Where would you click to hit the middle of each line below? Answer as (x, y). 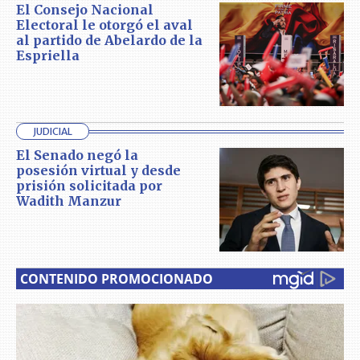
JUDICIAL (53, 132)
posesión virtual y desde (98, 171)
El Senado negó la (77, 155)
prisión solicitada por (89, 186)
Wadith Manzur (69, 201)
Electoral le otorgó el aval (104, 25)
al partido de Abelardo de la (109, 40)
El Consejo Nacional (85, 10)
